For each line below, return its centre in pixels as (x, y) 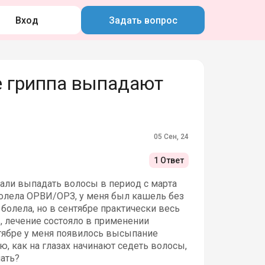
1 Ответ (169, 161)
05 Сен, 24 (172, 137)
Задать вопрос (143, 20)
